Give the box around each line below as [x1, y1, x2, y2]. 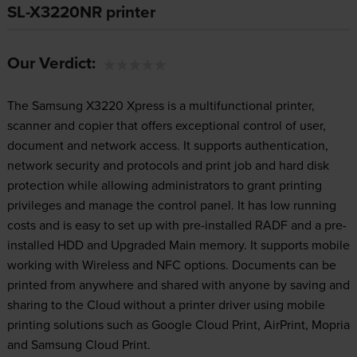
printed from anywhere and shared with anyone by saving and [6, 276, 350, 294]
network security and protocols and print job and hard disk [6, 156, 329, 175]
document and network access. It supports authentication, [6, 136, 328, 155]
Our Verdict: [6, 51, 96, 76]
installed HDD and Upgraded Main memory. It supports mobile [6, 236, 350, 254]
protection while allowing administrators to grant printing [6, 176, 322, 194]
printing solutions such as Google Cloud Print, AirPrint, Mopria [6, 316, 350, 334]
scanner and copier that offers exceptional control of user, [6, 116, 326, 135]
